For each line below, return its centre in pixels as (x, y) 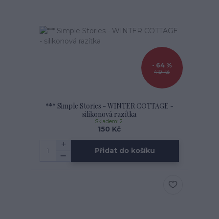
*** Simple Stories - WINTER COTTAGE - (109, 106)
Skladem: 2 (109, 121)
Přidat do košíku (125, 151)
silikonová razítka (109, 114)
